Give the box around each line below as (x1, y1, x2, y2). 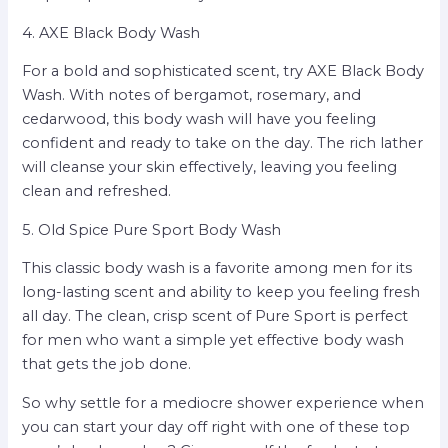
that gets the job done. (22, 355, 192, 374)
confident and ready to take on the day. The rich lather (22, 134, 424, 153)
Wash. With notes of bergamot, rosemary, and (22, 86, 362, 105)
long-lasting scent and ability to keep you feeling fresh (22, 283, 421, 302)
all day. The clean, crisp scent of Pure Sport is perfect (22, 307, 409, 326)
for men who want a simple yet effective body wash (22, 331, 405, 350)
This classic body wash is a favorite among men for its (22, 259, 413, 278)
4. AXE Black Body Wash (22, 23, 201, 42)
